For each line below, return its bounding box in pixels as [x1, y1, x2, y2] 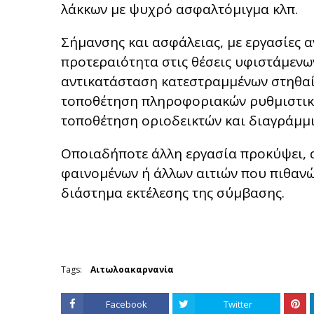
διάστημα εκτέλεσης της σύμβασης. [61, 184, 285, 202]
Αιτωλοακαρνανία [90, 264, 174, 275]
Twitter [223, 298, 252, 310]
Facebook [105, 298, 147, 310]
